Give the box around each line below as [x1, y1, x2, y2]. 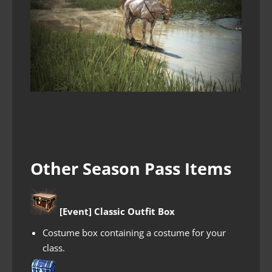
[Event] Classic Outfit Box [57, 205, 175, 217]
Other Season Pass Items [30, 157, 231, 180]
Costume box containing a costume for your [42, 226, 226, 239]
